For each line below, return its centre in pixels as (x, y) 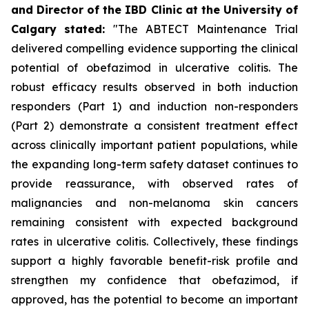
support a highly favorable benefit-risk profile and (154, 261)
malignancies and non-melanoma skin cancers (154, 203)
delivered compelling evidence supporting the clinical (154, 48)
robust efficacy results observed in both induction (154, 87)
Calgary (34, 29)
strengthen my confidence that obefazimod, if (154, 280)
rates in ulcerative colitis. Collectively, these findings (154, 241)
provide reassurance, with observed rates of (154, 183)
